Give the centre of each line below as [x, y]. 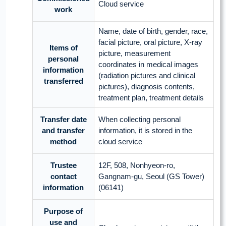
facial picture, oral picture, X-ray [150, 42]
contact [63, 177]
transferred [63, 81]
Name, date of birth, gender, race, [153, 31]
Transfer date [63, 120]
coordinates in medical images [148, 65]
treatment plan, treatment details [151, 98]
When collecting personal [139, 120]
